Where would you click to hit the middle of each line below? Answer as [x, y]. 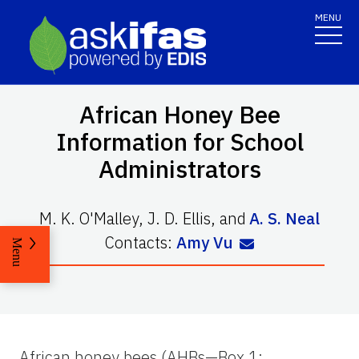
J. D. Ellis [179, 218]
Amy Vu [205, 242]
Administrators [179, 168]
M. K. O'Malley [89, 218]
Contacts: [141, 242]
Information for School [179, 141]
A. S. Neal [284, 218]
